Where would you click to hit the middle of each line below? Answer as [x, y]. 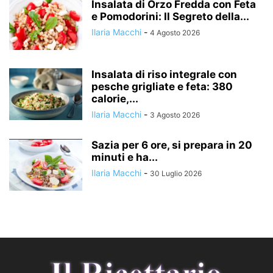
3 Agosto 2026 [175, 115]
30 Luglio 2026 [176, 174]
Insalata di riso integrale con [164, 75]
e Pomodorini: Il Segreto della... [170, 17]
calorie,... [115, 99]
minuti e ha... [125, 158]
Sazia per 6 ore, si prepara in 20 [172, 145]
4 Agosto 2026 [175, 33]
